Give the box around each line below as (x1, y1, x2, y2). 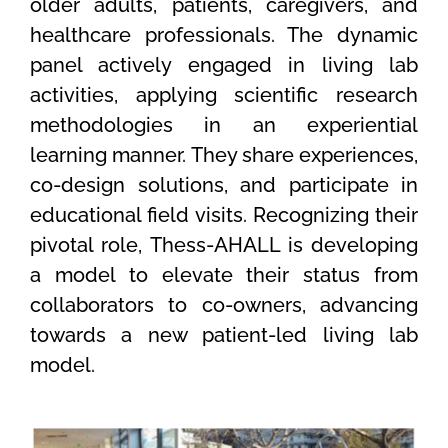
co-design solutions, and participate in (30, 172, 418, 197)
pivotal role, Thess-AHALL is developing (30, 232, 418, 257)
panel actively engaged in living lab (30, 52, 418, 77)
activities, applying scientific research (30, 82, 418, 107)
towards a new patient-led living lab (30, 322, 418, 347)
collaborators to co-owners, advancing (30, 292, 418, 317)
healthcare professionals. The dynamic (30, 22, 418, 47)
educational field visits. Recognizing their (30, 202, 418, 227)
